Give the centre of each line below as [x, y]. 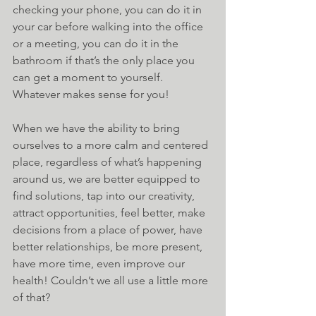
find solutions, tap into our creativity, [105, 196]
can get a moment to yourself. [89, 78]
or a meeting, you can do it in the [97, 44]
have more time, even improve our [100, 264]
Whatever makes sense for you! [91, 95]
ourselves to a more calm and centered [112, 145]
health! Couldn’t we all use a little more [112, 281]
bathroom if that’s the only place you [105, 61]
